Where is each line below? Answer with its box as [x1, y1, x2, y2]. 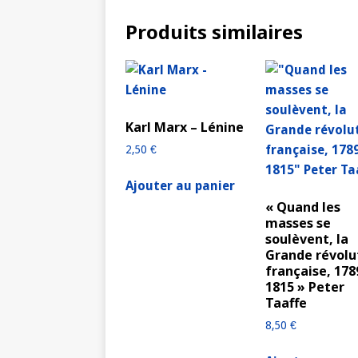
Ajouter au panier [125, 178, 235, 194]
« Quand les [265, 197, 341, 216]
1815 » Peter [265, 277, 345, 296]
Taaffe [265, 293, 308, 312]
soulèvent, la [265, 229, 349, 248]
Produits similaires [125, 18, 303, 45]
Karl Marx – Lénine [125, 117, 244, 136]
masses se [265, 213, 332, 232]
